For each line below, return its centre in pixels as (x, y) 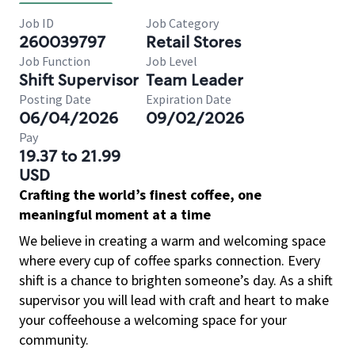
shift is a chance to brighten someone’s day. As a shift (176, 280)
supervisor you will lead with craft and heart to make (174, 300)
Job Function (55, 61)
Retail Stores (193, 42)
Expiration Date (189, 99)
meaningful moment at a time (115, 214)
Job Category (182, 23)
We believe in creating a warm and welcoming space (172, 240)
